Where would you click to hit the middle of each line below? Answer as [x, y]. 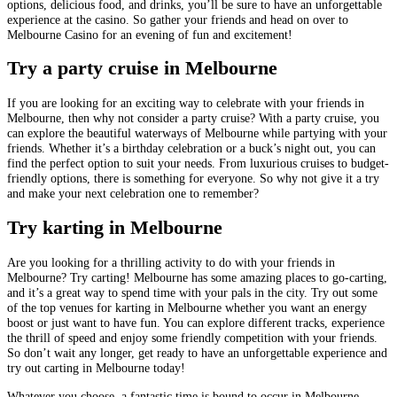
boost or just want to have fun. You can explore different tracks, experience [196, 323]
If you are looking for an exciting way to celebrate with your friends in [186, 103]
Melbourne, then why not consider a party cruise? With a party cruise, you [193, 118]
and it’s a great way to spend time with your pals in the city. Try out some [192, 293]
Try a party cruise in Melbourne [142, 69]
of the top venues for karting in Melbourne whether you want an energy [187, 308]
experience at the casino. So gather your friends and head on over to [178, 19]
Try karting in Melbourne [115, 228]
